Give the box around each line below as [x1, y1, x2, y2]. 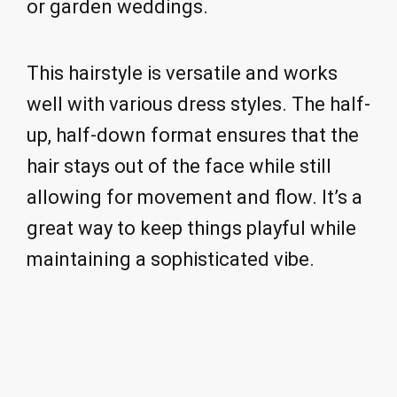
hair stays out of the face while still [27, 154, 331, 177]
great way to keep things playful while [27, 216, 356, 239]
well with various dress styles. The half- [27, 92, 370, 115]
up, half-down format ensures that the [27, 123, 359, 146]
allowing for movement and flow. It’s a [27, 185, 362, 208]
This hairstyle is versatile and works [27, 61, 338, 84]
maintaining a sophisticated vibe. [27, 247, 315, 270]
